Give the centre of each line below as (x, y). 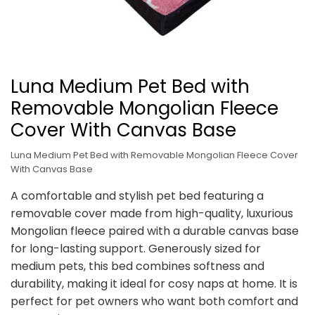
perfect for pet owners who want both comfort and (154, 301)
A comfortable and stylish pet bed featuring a (137, 196)
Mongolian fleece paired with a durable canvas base (155, 231)
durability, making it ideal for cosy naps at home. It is (154, 284)
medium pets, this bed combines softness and (137, 266)
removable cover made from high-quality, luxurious (152, 213)
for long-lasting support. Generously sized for (136, 249)
